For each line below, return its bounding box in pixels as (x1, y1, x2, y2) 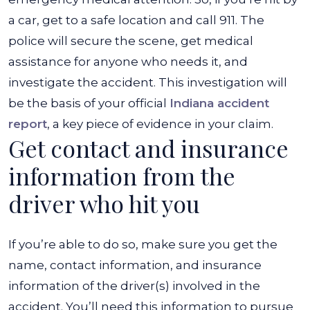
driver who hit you (8, 188, 200, 219)
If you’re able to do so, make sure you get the (8, 237, 277, 251)
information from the (8, 160, 235, 192)
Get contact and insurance (8, 132, 289, 164)
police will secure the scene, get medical (8, 34, 253, 48)
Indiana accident (170, 96, 269, 110)
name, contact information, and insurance (8, 258, 262, 272)
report (8, 117, 47, 131)
